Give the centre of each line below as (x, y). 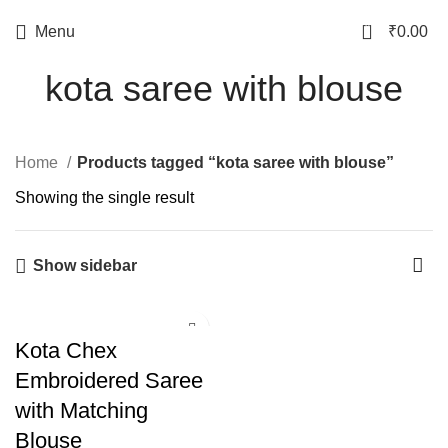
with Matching (81, 410)
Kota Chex (66, 350)
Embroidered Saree (109, 380)
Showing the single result (104, 197)
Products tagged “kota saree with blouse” (235, 162)
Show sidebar (84, 265)
